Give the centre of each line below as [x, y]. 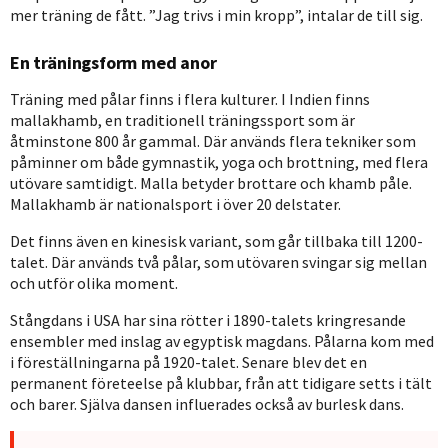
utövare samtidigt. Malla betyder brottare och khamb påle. [211, 183]
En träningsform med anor [113, 63]
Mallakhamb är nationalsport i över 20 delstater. [175, 204]
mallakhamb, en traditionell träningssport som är [182, 120]
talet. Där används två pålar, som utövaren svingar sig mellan [218, 262]
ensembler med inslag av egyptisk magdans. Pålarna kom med [222, 341]
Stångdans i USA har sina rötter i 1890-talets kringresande [208, 320]
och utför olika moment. [94, 283]
